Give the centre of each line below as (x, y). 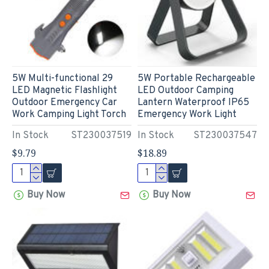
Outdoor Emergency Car (65, 102)
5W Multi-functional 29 (62, 78)
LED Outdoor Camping (185, 90)
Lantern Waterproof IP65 (193, 102)
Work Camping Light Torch (69, 114)
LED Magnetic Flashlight (65, 90)
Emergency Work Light (187, 114)
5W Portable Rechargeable (196, 78)
